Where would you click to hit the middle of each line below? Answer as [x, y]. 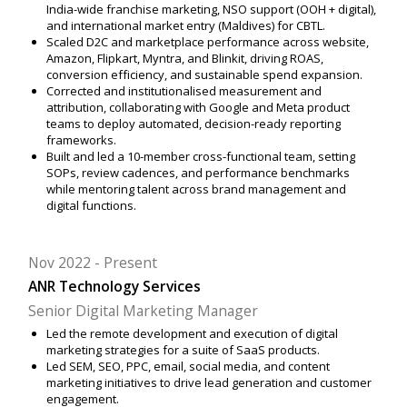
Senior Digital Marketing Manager [144, 310]
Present [131, 263]
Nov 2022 [60, 263]
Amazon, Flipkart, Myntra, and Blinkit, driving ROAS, [184, 59]
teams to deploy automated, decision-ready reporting [193, 124]
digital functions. [91, 206]
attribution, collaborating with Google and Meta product [198, 108]
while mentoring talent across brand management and [196, 189]
